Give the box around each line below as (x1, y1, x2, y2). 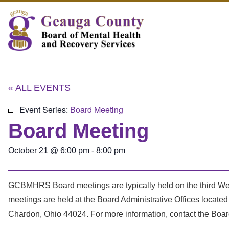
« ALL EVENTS (8, 83, 71, 93)
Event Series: (19, 104, 70, 116)
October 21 (8, 146, 48, 155)
